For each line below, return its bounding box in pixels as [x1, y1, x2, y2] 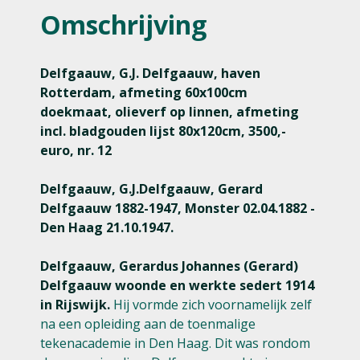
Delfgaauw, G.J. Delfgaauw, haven [40, 64, 260, 82]
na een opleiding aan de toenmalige [40, 315, 256, 333]
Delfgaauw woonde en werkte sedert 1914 [40, 276, 314, 294]
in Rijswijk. [40, 296, 110, 313]
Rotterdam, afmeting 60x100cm [40, 84, 247, 101]
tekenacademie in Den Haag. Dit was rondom [40, 334, 310, 352]
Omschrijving [40, 7, 207, 42]
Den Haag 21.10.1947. [40, 219, 174, 236]
